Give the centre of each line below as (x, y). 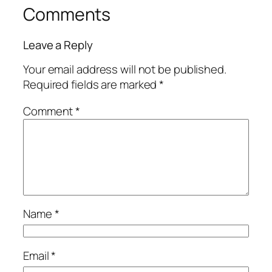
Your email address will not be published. (125, 70)
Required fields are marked (91, 85)
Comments (67, 15)
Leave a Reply (58, 45)
